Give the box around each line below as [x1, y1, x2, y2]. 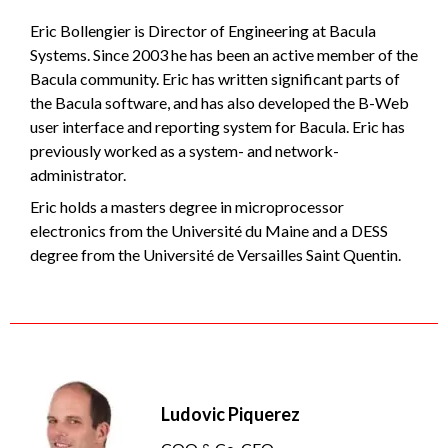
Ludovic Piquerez [161, 403, 300, 426]
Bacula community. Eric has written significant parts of [30, 69, 400, 89]
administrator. [30, 165, 126, 185]
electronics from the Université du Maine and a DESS [30, 221, 388, 241]
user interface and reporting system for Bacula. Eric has [30, 117, 405, 137]
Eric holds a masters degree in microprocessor [30, 197, 344, 217]
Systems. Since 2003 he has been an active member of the [30, 45, 418, 65]
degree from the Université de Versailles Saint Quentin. [30, 245, 401, 265]
